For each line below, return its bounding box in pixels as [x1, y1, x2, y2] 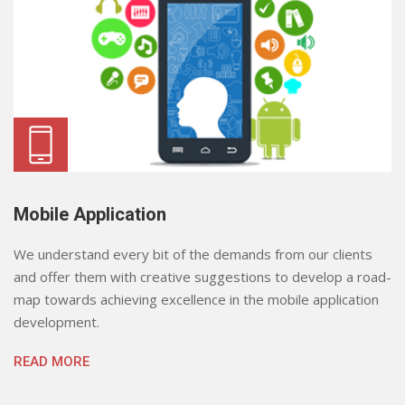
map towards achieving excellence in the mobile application [14, 289, 379, 308]
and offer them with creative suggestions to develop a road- [14, 267, 391, 286]
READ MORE [14, 353, 89, 370]
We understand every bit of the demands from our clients [14, 244, 372, 263]
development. [14, 312, 99, 331]
